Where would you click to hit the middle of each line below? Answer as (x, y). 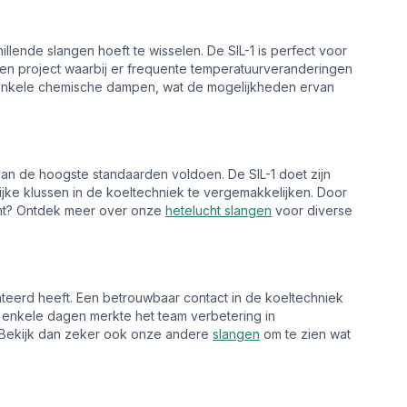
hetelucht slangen (218, 210)
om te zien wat (305, 334)
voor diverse (312, 210)
